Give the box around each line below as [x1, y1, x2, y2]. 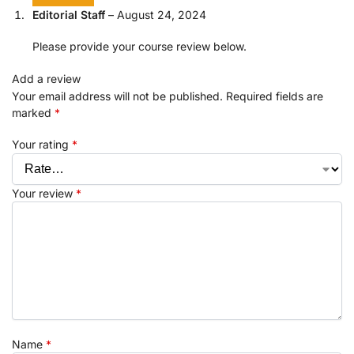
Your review [12, 186, 76, 201]
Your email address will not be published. [12, 88, 223, 103]
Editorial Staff [32, 7, 108, 21]
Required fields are [226, 88, 323, 103]
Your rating [12, 137, 72, 152]
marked [12, 105, 55, 119]
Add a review [12, 71, 81, 85]
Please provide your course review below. [32, 40, 247, 54]
